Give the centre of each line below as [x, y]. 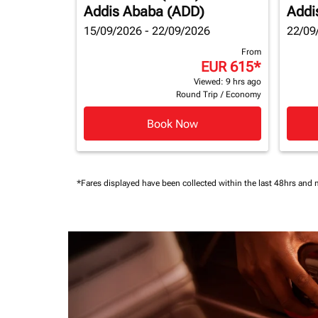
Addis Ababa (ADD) [144, 11]
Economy [243, 94]
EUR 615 [227, 67]
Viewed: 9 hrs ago [227, 82]
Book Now [172, 124]
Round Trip [197, 94]
